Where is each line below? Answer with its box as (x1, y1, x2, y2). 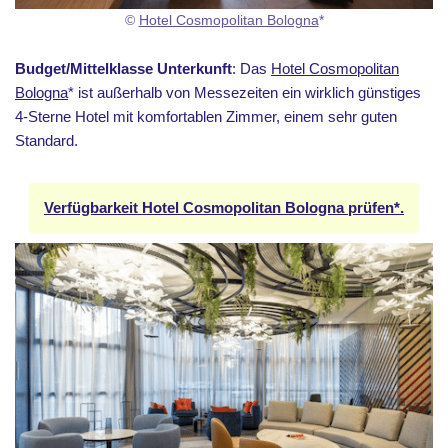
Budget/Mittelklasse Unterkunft (15, 59, 232, 77)
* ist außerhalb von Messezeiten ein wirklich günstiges (68, 83, 421, 101)
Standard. (15, 131, 78, 149)
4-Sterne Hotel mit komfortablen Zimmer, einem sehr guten (15, 107, 397, 125)
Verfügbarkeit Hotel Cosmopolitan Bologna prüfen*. (44, 198, 404, 216)
